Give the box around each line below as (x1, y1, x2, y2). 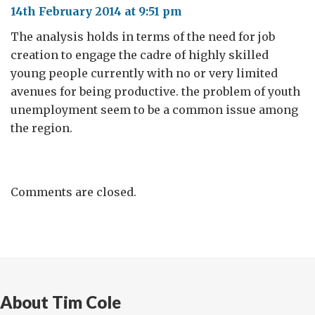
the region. (11, 121, 72, 135)
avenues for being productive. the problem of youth (11, 84, 300, 98)
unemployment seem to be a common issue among (11, 103, 298, 117)
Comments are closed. (11, 185, 136, 199)
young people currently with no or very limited (11, 66, 278, 80)
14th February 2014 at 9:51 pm (11, 4, 182, 18)
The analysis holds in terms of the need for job (11, 30, 275, 44)
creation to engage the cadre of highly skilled (11, 48, 269, 62)
